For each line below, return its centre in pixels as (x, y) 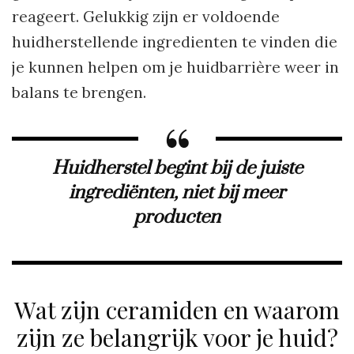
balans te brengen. (79, 92)
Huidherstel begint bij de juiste (177, 168)
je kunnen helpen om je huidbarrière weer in (175, 67)
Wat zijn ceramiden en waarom (177, 309)
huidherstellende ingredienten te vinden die (175, 41)
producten (177, 217)
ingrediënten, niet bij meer (177, 192)
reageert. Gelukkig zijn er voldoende (146, 16)
